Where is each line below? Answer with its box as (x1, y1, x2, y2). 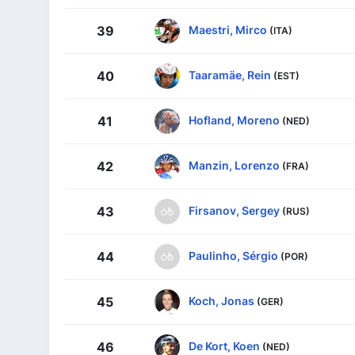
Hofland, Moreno (189, 113, 280, 128)
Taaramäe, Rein (189, 68, 271, 82)
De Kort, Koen (189, 339, 260, 353)
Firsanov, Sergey (189, 204, 280, 218)
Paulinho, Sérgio (189, 249, 278, 263)
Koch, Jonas (189, 294, 254, 308)
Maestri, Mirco (189, 23, 267, 37)
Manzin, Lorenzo (189, 158, 280, 173)
